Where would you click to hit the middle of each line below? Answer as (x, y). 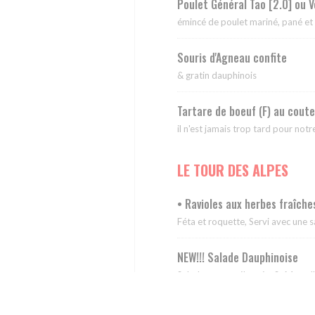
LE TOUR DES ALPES (233, 171)
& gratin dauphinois (217, 76)
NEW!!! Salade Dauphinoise (238, 258)
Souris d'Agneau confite (232, 58)
